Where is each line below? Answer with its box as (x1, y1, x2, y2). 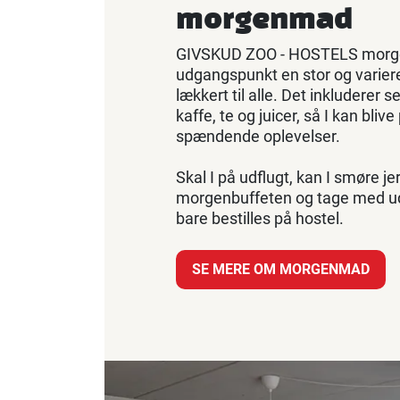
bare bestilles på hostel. (176, 208, 347, 228)
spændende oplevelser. (176, 126, 340, 146)
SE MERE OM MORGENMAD (192, 260, 370, 278)
